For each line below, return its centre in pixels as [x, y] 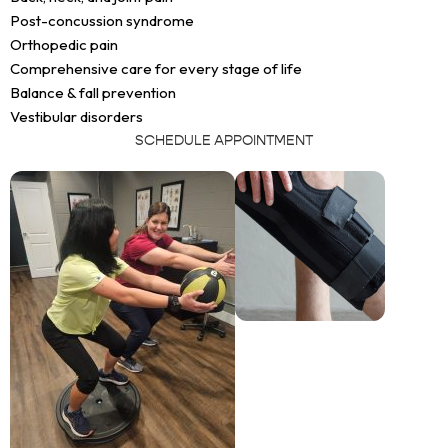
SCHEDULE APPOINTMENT [224, 139]
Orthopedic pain [64, 44]
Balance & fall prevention [93, 92]
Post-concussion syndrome [102, 20]
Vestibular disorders [76, 116]
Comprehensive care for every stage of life [156, 68]
